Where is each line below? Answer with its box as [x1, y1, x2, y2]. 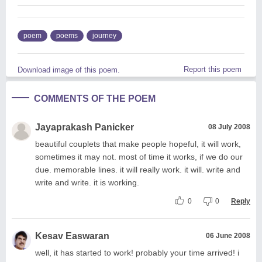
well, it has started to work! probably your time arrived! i [35, 247, 239, 257]
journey [92, 31, 116, 40]
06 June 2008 [206, 231, 250, 240]
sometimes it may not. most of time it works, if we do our [35, 151, 243, 161]
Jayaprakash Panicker [35, 122, 134, 132]
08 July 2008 [208, 122, 250, 131]
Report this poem [184, 64, 242, 74]
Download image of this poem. [18, 65, 120, 74]
